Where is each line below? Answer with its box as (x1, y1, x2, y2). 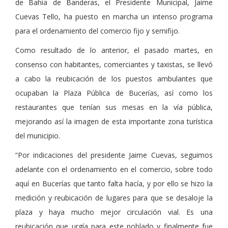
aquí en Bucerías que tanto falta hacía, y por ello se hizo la (15, 179, 213, 189)
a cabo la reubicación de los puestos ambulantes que (15, 74, 213, 84)
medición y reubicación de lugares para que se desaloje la (15, 193, 213, 203)
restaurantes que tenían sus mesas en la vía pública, (15, 102, 213, 112)
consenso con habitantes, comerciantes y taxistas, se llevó (15, 60, 213, 70)
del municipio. (15, 131, 60, 141)
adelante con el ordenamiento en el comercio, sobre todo (15, 164, 213, 175)
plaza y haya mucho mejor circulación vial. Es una (15, 207, 213, 217)
